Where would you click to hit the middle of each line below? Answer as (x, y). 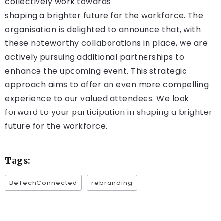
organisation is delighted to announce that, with (103, 30)
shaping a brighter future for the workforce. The (104, 16)
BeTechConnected (43, 183)
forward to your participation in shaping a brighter (109, 112)
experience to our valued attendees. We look (97, 99)
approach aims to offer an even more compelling (107, 85)
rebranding (112, 183)
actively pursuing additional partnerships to (94, 57)
